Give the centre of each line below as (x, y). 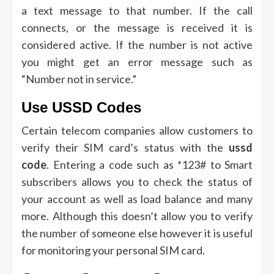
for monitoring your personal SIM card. (113, 250)
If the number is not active (184, 45)
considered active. (67, 45)
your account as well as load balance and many (137, 199)
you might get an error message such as (137, 62)
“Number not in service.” (79, 79)
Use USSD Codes (81, 108)
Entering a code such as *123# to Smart (153, 165)
